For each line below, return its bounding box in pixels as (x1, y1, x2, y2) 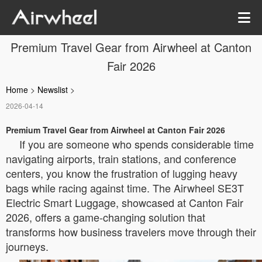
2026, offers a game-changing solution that (6, 209, 205, 225)
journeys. (6, 239, 49, 254)
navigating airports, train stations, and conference (6, 151, 236, 166)
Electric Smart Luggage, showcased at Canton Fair (6, 195, 243, 210)
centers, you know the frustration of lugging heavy (6, 166, 237, 181)
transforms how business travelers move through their (6, 224, 256, 239)
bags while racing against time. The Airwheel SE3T (6, 180, 244, 195)
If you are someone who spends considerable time (19, 136, 254, 151)
